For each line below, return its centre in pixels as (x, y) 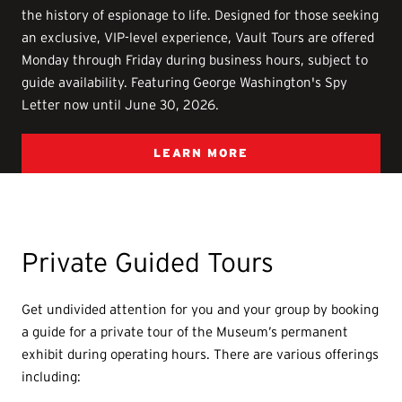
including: (55, 377)
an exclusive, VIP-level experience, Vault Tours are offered (198, 38)
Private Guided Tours (152, 263)
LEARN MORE (201, 153)
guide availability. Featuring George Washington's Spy (185, 83)
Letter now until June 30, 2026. (121, 105)
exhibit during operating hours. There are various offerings (201, 354)
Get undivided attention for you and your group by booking (201, 310)
